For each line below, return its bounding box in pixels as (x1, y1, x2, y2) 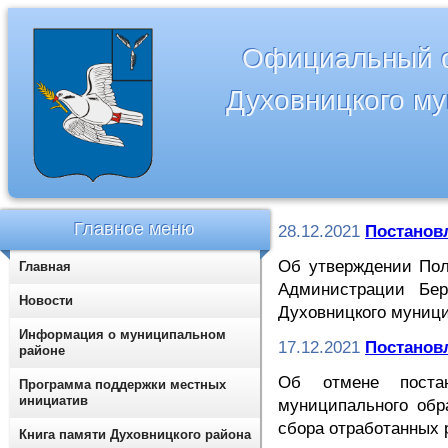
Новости (19, 293, 73, 308)
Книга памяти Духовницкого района (19, 427, 251, 442)
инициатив (19, 393, 88, 408)
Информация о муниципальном (19, 327, 226, 342)
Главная (19, 259, 71, 274)
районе (19, 343, 65, 358)
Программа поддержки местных (19, 377, 226, 392)
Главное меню (74, 219, 196, 239)
